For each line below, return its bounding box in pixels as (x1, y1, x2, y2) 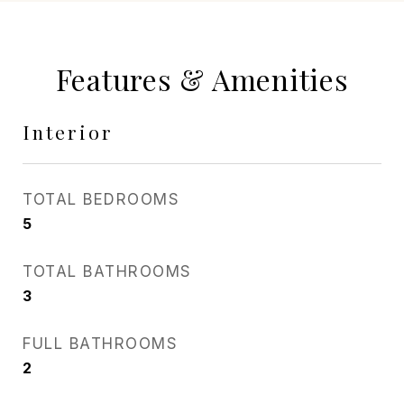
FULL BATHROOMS (23, 335, 178, 353)
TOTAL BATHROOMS (23, 262, 192, 280)
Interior (23, 119, 114, 144)
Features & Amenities (55, 60, 349, 98)
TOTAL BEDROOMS (23, 190, 179, 208)
